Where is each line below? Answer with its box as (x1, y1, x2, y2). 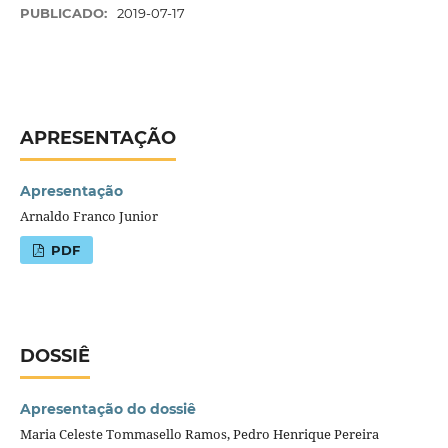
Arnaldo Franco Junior (19, 206, 158, 225)
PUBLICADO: (19, 5, 111, 21)
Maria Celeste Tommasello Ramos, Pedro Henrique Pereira (19, 424, 379, 443)
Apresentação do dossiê (19, 399, 196, 418)
